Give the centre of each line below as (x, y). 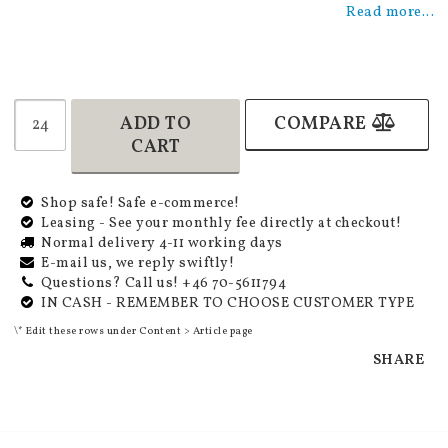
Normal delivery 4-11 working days (162, 244)
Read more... (390, 12)
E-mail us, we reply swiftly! (137, 264)
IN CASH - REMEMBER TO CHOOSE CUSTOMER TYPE (227, 304)
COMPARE (320, 125)
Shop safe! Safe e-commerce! (140, 204)
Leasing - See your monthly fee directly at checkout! (221, 224)
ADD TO (155, 125)
